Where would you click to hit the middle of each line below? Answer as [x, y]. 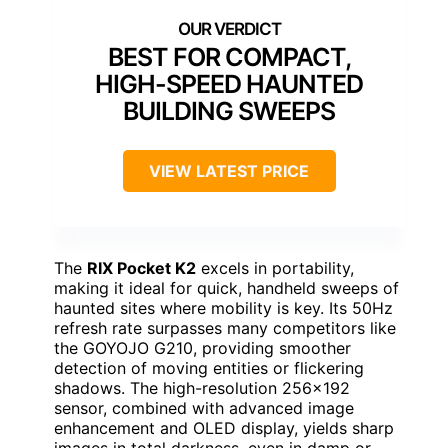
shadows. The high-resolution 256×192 [202, 387]
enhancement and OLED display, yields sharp [224, 427]
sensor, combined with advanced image [204, 407]
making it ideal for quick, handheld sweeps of [226, 287]
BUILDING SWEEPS [229, 110]
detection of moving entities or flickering [209, 367]
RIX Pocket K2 [141, 267]
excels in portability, [275, 267]
